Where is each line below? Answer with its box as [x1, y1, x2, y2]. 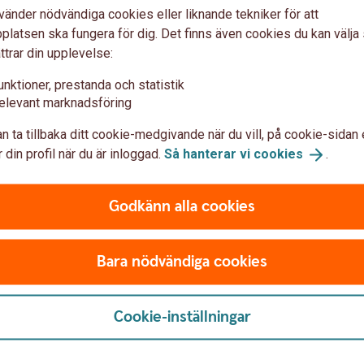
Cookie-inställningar [113, 306, 251, 327]
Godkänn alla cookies [109, 196, 255, 217]
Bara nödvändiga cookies [97, 251, 267, 272]
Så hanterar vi [164, 145, 253, 162]
